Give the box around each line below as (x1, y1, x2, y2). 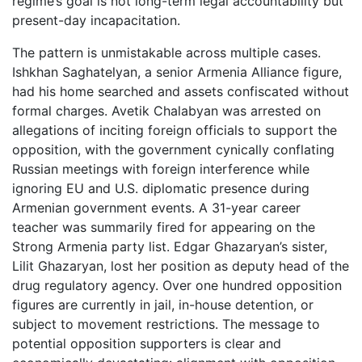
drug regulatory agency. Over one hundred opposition (12, 277, 342, 294)
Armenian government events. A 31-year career (12, 200, 301, 217)
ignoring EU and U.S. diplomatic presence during (12, 180, 309, 197)
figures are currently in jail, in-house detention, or (12, 297, 314, 314)
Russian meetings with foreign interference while (12, 161, 309, 178)
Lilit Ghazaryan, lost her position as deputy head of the (12, 258, 349, 275)
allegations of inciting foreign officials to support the (12, 122, 337, 139)
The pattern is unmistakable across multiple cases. (12, 44, 321, 61)
